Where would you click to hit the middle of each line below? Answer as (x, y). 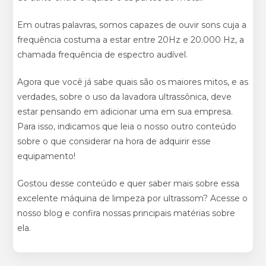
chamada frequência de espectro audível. (103, 54)
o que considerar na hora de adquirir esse (127, 141)
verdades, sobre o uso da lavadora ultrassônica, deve (125, 96)
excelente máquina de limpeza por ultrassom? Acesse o (133, 198)
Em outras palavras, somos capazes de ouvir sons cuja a (132, 25)
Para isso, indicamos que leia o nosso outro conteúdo (127, 126)
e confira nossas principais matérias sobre (149, 213)
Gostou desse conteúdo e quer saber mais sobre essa (129, 183)
